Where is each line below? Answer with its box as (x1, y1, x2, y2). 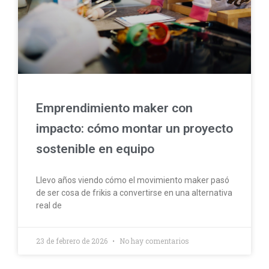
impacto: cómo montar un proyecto (36, 121, 233, 136)
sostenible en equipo (36, 142, 154, 157)
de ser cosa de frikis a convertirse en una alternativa (36, 188, 232, 198)
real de (36, 201, 62, 211)
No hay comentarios (118, 236, 189, 246)
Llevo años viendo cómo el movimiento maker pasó (36, 175, 229, 186)
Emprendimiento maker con (36, 101, 193, 116)
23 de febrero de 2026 (36, 236, 109, 246)
